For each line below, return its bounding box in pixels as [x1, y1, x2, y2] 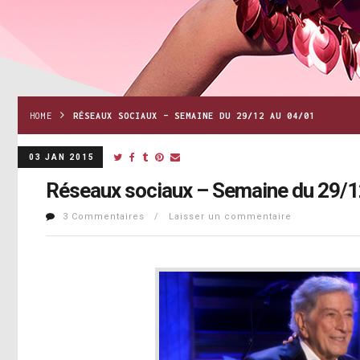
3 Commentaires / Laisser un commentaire [63, 211, 292, 223]
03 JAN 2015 [29, 153, 95, 162]
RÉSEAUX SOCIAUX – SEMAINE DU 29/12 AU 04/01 [73, 111, 315, 121]
